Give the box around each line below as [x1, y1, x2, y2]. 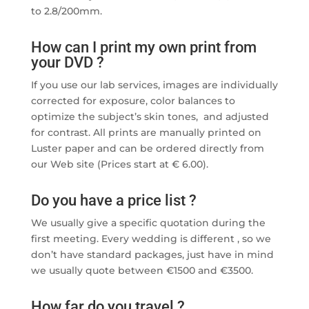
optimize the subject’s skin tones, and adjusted [30, 110, 269, 123]
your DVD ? [30, 54, 104, 72]
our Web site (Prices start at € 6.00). [30, 158, 208, 171]
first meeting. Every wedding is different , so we [30, 232, 271, 246]
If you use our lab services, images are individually [30, 79, 278, 92]
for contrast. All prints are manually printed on [30, 126, 261, 139]
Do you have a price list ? [30, 192, 197, 210]
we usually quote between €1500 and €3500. [30, 264, 253, 277]
